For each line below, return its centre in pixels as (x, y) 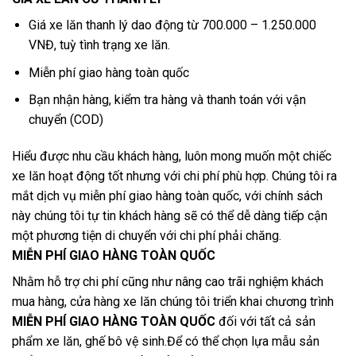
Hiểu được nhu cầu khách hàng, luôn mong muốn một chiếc (172, 157)
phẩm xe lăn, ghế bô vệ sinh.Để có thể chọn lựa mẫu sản (166, 342)
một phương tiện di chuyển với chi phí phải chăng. (147, 236)
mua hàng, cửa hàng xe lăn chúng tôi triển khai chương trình (173, 302)
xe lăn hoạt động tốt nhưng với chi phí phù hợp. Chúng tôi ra (174, 176)
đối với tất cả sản (265, 322)
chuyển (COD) (66, 120)
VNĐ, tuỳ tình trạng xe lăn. (99, 45)
